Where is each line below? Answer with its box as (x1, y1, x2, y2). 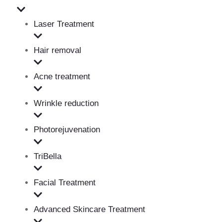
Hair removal (34, 45, 81, 55)
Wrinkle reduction (34, 98, 99, 108)
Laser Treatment (34, 19, 94, 29)
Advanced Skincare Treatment (34, 204, 145, 214)
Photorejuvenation (34, 125, 100, 135)
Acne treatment (34, 72, 90, 82)
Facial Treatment (34, 178, 96, 188)
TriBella (34, 151, 61, 161)
